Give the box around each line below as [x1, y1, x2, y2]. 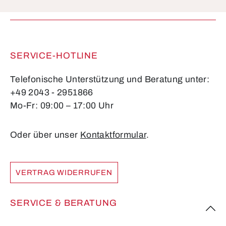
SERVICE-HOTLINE [10, 50, 98, 61]
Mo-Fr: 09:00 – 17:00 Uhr [10, 100, 114, 110]
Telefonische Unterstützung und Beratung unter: [10, 74, 210, 84]
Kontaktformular [80, 130, 146, 140]
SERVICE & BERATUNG [10, 198, 117, 208]
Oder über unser [10, 130, 80, 140]
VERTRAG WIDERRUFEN [16, 168, 112, 177]
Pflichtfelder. [6, 13, 53, 22]
